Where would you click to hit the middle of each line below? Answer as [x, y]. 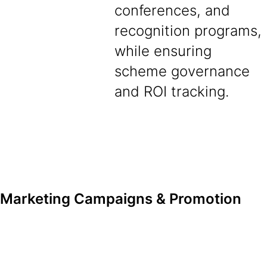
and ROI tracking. [172, 91]
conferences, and [172, 10]
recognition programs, [188, 31]
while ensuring [163, 51]
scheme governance [182, 71]
